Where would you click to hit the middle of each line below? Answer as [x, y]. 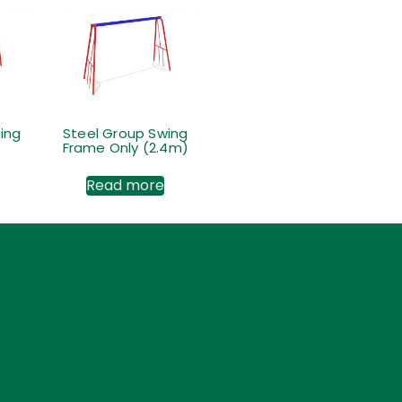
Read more [126, 186]
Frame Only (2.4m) [125, 147]
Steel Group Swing [126, 133]
